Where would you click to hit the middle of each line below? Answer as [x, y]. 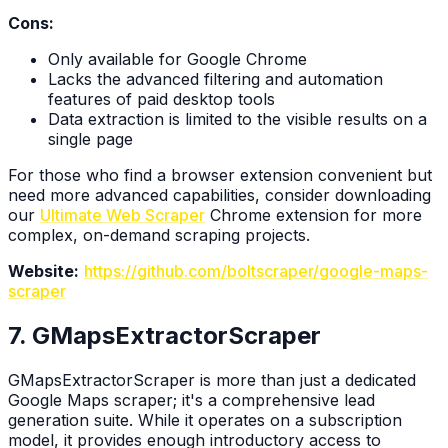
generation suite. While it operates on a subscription [205, 419]
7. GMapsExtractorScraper [164, 335]
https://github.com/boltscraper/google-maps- [256, 270]
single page [90, 138]
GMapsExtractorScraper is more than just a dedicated [212, 379]
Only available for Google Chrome [177, 58]
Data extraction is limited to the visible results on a [237, 118]
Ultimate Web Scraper [122, 214]
